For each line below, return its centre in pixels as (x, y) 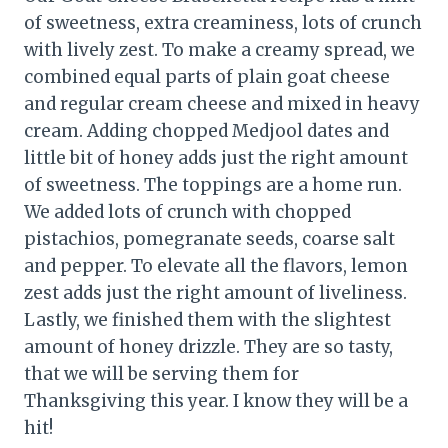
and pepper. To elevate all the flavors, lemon (216, 266)
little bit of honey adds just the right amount (216, 158)
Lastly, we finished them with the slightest (207, 320)
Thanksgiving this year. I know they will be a (216, 401)
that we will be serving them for (161, 374)
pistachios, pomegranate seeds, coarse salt (209, 239)
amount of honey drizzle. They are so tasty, (208, 347)
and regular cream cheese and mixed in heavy (222, 104)
